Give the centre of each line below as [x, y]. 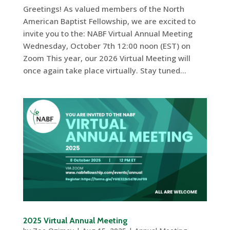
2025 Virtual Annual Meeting [75, 221]
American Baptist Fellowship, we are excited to [109, 21]
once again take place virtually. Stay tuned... [104, 70]
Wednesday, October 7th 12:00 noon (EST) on [107, 45]
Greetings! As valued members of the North [103, 8]
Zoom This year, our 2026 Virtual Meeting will [107, 58]
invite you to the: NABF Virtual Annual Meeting [108, 33]
